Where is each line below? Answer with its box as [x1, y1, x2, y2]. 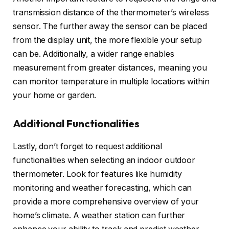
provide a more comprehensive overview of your [13, 196, 199, 207]
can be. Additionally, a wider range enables [13, 49, 174, 59]
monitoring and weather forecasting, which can [13, 182, 192, 193]
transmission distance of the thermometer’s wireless [13, 7, 209, 17]
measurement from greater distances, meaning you [13, 62, 208, 73]
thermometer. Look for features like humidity [13, 169, 182, 179]
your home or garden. [13, 90, 97, 100]
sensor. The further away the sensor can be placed [13, 21, 208, 31]
